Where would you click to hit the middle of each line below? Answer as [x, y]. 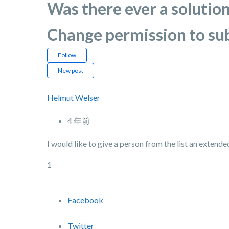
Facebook [85, 200]
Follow [67, 55]
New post [71, 70]
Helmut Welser [74, 97]
